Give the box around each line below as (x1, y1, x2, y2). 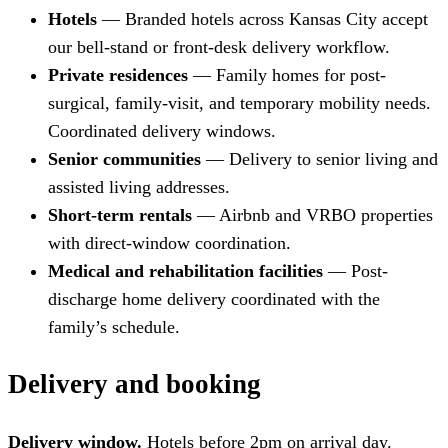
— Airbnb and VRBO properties (192, 204, 433, 225)
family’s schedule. (48, 316, 180, 337)
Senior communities (48, 148, 201, 169)
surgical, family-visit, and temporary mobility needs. (48, 92, 431, 113)
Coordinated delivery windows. (48, 120, 276, 141)
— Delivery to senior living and (201, 148, 438, 169)
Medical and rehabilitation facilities (48, 260, 323, 281)
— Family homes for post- (188, 64, 386, 85)
